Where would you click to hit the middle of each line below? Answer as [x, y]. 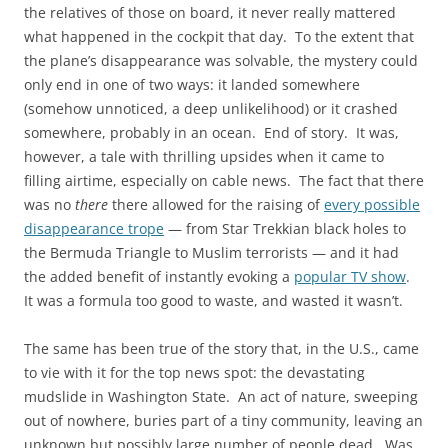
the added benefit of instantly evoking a [159, 276]
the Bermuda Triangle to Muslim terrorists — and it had [211, 252]
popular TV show [350, 276]
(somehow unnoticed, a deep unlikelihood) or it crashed [211, 108]
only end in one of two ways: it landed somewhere [192, 84]
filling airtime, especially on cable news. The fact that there [224, 180]
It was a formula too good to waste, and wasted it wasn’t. [213, 300]
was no [49, 204]
